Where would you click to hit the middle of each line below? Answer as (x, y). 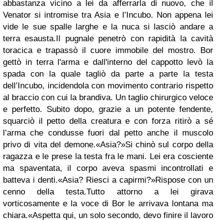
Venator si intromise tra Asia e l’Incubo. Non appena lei (108, 15)
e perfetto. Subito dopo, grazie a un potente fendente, (108, 110)
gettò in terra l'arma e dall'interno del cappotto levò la (108, 62)
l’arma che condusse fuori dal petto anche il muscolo (108, 133)
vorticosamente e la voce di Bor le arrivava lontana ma (108, 204)
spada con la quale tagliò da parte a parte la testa (108, 74)
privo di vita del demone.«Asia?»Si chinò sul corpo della (108, 145)
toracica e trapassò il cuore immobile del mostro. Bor (108, 51)
